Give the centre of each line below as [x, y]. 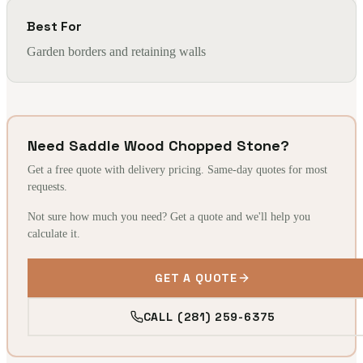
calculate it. [54, 234]
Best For [54, 26]
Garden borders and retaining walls [116, 51]
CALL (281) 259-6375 [209, 317]
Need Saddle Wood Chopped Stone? [158, 145]
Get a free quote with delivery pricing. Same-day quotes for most [177, 170]
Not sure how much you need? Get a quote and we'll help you [169, 217]
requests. [47, 187]
